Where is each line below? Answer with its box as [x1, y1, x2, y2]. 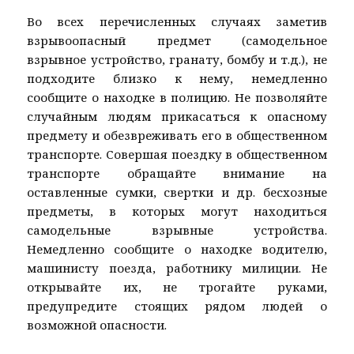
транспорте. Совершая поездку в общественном [27, 146, 327, 163]
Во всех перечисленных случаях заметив [27, 13, 327, 30]
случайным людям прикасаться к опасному [27, 108, 327, 125]
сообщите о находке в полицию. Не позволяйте [27, 89, 327, 106]
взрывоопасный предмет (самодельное [27, 32, 327, 49]
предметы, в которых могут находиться [27, 203, 327, 220]
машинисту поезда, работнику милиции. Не [27, 260, 327, 277]
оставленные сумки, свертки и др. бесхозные [27, 184, 327, 201]
